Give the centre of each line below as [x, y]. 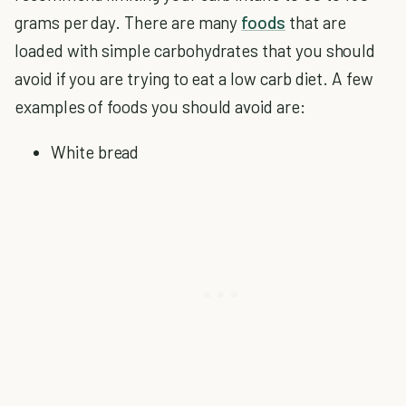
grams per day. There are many [128, 22]
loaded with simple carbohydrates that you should [195, 50]
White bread [95, 152]
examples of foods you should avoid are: [160, 106]
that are [316, 22]
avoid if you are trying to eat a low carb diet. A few [194, 78]
